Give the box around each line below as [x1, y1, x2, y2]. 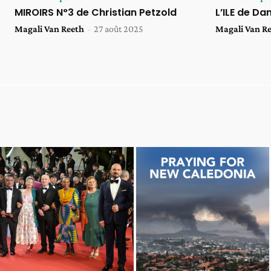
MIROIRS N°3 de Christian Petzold [15, 5, 177, 20]
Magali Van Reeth [15, 24, 84, 34]
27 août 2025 [94, 24, 143, 34]
